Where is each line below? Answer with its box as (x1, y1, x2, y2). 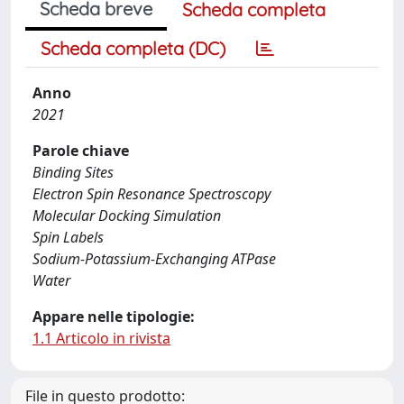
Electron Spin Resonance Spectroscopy (32, 184, 271, 204)
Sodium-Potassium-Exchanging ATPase (32, 249, 276, 269)
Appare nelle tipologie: (32, 307, 195, 326)
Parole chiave (32, 141, 129, 161)
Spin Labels (32, 227, 104, 247)
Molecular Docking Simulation (32, 206, 221, 225)
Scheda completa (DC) (41, 37, 225, 60)
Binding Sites (32, 162, 114, 182)
